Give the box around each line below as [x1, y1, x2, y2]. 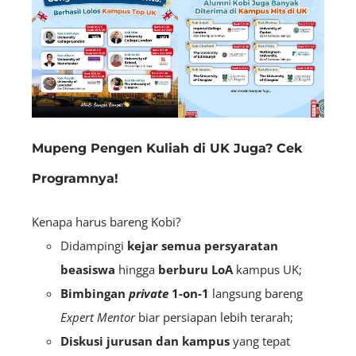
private [129, 284, 172, 301]
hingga [115, 261, 158, 277]
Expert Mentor [60, 308, 135, 325]
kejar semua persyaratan [127, 237, 278, 253]
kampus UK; [233, 261, 302, 277]
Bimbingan [60, 284, 129, 301]
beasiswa [60, 261, 115, 277]
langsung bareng [209, 284, 303, 301]
